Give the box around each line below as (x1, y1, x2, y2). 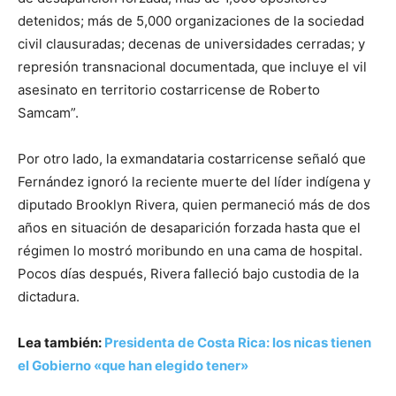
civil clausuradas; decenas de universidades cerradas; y (18, 34, 365, 52)
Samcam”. (18, 103, 82, 121)
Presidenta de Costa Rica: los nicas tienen (102, 333, 371, 351)
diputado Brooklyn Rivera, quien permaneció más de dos (18, 195, 370, 213)
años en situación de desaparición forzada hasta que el (18, 218, 361, 236)
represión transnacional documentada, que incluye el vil (18, 57, 367, 75)
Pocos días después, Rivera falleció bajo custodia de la (18, 264, 359, 282)
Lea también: (18, 333, 102, 351)
